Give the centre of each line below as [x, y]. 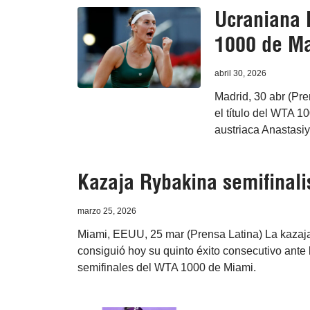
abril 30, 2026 [240, 74]
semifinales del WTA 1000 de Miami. [167, 268]
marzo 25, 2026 [107, 211]
